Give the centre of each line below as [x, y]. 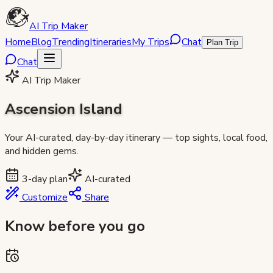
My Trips [151, 42]
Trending [71, 42]
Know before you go [75, 226]
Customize [44, 197]
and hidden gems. [42, 151]
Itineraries [111, 42]
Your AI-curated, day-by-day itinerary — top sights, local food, [136, 137]
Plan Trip [222, 42]
